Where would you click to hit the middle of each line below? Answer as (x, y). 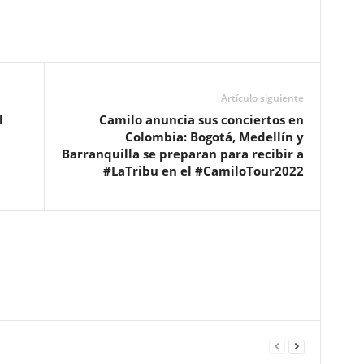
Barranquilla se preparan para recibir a (182, 154)
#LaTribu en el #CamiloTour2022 (203, 171)
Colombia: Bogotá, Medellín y (214, 137)
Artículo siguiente (262, 98)
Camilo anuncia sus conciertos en (201, 120)
